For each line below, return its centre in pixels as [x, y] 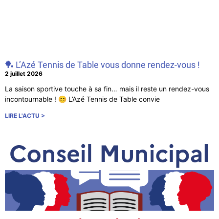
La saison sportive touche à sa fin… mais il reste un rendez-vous [107, 89]
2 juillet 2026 [24, 74]
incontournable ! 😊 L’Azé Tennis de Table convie [82, 99]
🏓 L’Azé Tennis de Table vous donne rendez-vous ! [102, 65]
